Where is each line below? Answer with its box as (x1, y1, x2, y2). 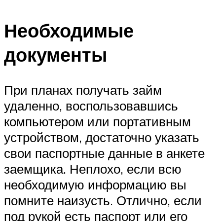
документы (4, 42, 107, 67)
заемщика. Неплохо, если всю (4, 161, 182, 177)
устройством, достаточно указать (4, 129, 199, 146)
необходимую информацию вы (4, 177, 186, 193)
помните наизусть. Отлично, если (4, 192, 202, 209)
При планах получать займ (4, 82, 162, 98)
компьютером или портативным (4, 113, 191, 130)
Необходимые (4, 18, 134, 42)
